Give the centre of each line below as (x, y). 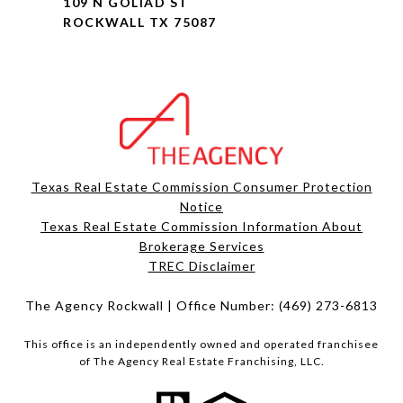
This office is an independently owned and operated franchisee (201, 345)
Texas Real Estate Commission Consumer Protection (201, 187)
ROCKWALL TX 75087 (140, 22)
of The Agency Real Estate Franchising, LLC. (201, 362)
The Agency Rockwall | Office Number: (152, 306)
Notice (201, 207)
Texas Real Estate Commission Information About (201, 227)
